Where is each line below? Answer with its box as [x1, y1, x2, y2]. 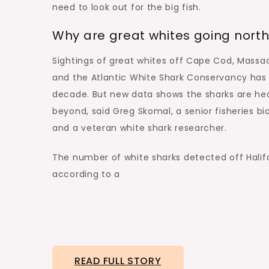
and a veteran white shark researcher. [52, 122, 227, 134]
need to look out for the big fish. [52, 1, 201, 13]
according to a [52, 168, 123, 180]
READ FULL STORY [74, 254, 162, 268]
